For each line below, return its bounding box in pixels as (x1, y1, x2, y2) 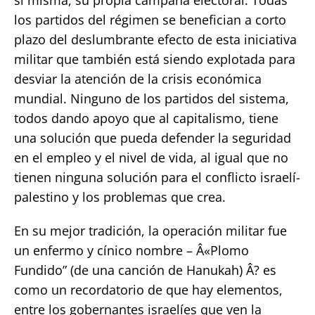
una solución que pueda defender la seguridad (14, 129, 291, 146)
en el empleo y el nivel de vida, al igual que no (14, 148, 288, 166)
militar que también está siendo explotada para (14, 50, 295, 67)
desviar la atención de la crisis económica (14, 70, 262, 87)
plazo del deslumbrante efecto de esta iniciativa (14, 30, 297, 48)
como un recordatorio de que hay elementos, (14, 281, 283, 298)
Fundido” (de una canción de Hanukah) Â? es (14, 261, 276, 278)
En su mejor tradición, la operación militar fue (14, 221, 287, 239)
